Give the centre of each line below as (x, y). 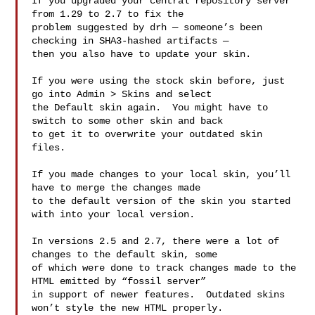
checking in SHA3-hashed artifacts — (133, 41)
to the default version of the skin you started (161, 201)
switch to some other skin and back (130, 121)
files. (49, 148)
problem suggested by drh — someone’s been (147, 27)
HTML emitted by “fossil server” (122, 281)
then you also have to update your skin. (142, 54)
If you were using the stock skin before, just (159, 81)
